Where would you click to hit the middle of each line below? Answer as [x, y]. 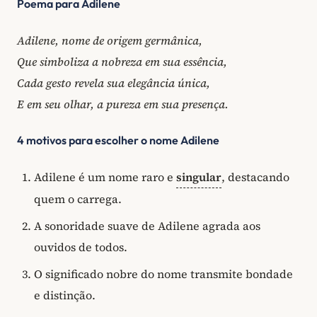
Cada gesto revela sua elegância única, [114, 82]
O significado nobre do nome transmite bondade [163, 273]
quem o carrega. [78, 198]
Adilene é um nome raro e [105, 177]
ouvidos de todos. [81, 247]
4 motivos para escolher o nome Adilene [118, 140]
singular [199, 177]
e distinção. [65, 295]
